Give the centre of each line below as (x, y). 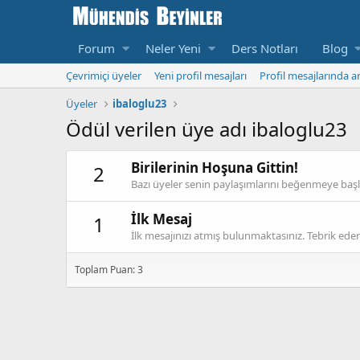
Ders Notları (264, 48)
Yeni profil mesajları (200, 76)
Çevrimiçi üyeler (104, 76)
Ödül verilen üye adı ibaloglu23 (207, 129)
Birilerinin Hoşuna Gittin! (215, 168)
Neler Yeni (173, 48)
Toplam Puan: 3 (109, 269)
